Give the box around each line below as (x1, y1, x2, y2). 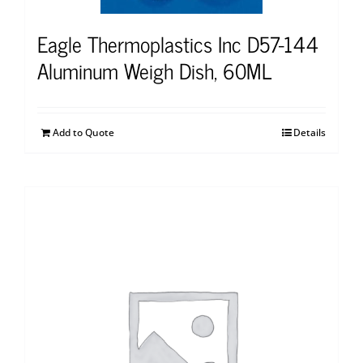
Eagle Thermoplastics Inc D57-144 (37, 25, 318, 61)
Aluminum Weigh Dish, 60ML (37, 52, 271, 88)
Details (293, 125, 326, 139)
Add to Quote (53, 125, 114, 139)
